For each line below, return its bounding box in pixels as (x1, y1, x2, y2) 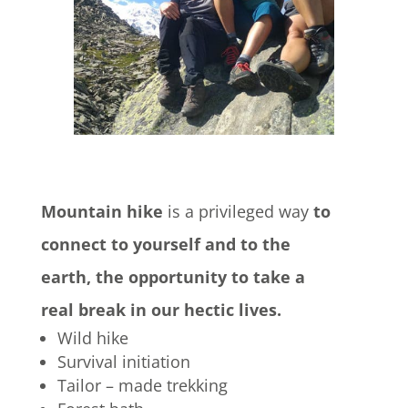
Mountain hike (40, 199, 163, 222)
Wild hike (56, 326, 128, 349)
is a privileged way (162, 199, 309, 222)
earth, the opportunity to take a (40, 265, 305, 288)
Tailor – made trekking (56, 373, 228, 396)
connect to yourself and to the (40, 232, 291, 255)
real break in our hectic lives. (40, 298, 281, 321)
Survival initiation (56, 350, 190, 372)
